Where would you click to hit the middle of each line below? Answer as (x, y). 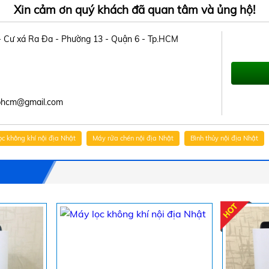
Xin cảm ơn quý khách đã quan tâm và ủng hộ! (134, 10)
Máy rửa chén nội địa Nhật (133, 138)
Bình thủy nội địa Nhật (224, 138)
